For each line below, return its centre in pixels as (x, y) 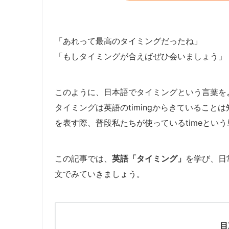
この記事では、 (83, 158)
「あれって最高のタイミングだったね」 (128, 41)
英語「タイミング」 (149, 158)
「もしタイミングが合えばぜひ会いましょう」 (141, 56)
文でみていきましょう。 (100, 174)
